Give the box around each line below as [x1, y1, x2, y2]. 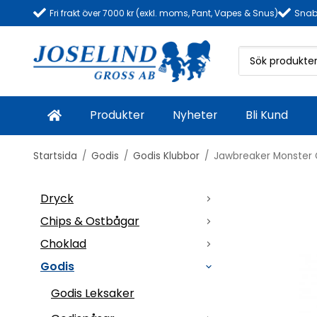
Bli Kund [245, 107, 288, 124]
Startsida [33, 149, 77, 163]
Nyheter [172, 107, 217, 124]
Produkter [89, 107, 144, 124]
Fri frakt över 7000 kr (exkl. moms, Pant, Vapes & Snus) [50, 7, 278, 19]
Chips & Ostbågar [40, 212, 139, 229]
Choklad [40, 235, 86, 252]
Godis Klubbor [133, 149, 200, 163]
